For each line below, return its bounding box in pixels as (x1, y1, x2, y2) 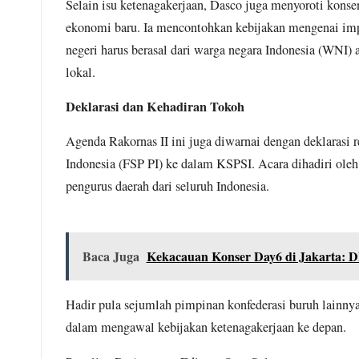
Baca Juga (82, 246, 139, 265)
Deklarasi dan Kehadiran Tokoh (66, 97, 245, 117)
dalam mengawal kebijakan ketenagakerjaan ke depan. (66, 318, 347, 337)
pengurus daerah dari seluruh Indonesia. (66, 177, 270, 196)
